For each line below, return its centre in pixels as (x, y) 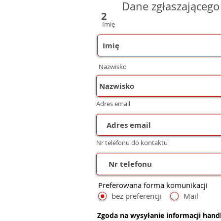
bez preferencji (137, 196)
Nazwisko (113, 67)
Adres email (113, 104)
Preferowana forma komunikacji (153, 185)
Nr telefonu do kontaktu (132, 143)
